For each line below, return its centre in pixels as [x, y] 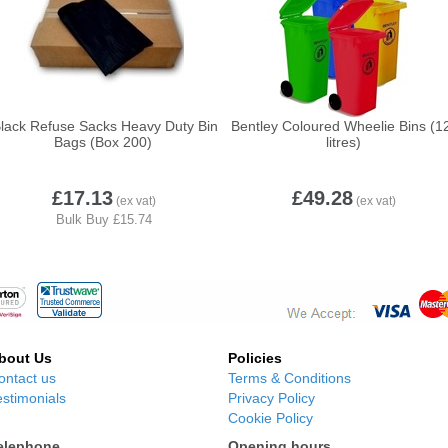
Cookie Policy [270, 418]
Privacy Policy [271, 398]
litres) [343, 142]
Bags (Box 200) [103, 142]
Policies [255, 358]
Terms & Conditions [289, 378]
